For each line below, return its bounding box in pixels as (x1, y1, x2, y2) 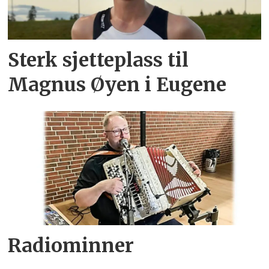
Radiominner (8, 233, 134, 258)
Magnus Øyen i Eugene (8, 73, 227, 97)
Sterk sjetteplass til (8, 48, 189, 73)
